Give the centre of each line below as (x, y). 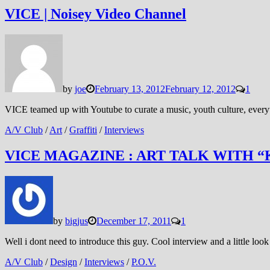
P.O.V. (144, 262)
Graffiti (83, 130)
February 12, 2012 (200, 89)
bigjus (77, 221)
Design (64, 262)
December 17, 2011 (134, 221)
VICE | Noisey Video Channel (96, 14)
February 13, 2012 (130, 89)
